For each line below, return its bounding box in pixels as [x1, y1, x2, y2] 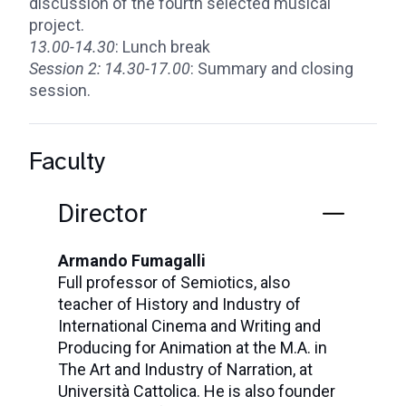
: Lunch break [115, 37, 214, 56]
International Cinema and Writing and [58, 316, 321, 335]
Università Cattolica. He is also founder [58, 382, 335, 401]
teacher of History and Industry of [58, 295, 301, 314]
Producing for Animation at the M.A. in [58, 338, 327, 357]
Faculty [29, 145, 105, 177]
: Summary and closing [190, 59, 353, 78]
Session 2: [29, 59, 101, 78]
